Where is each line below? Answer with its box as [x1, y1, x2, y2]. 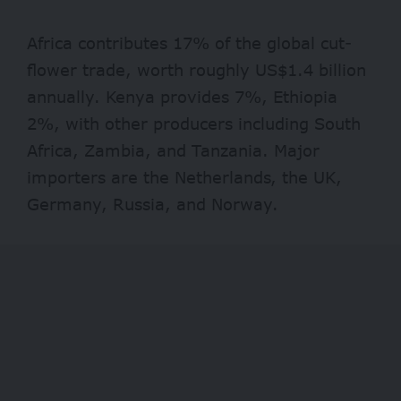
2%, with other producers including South [27, 114, 361, 134]
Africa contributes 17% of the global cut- [27, 33, 352, 54]
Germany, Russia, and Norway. [27, 194, 278, 215]
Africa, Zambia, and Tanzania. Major [27, 141, 320, 161]
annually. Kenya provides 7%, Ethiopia [27, 87, 337, 107]
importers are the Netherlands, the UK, [27, 167, 342, 188]
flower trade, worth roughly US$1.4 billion [27, 60, 366, 81]
